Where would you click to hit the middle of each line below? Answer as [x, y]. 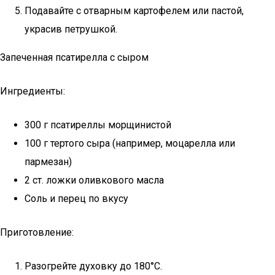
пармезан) [48, 162]
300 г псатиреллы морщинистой [98, 125]
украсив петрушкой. [71, 29]
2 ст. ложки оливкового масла [94, 180]
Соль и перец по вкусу [76, 199]
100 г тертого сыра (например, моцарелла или [130, 143]
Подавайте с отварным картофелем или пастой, [134, 11]
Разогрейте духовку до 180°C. [93, 266]
